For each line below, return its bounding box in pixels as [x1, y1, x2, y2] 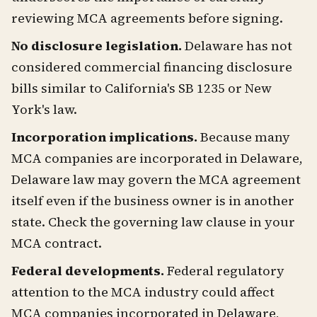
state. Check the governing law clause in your [11, 212, 295, 231]
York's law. [11, 100, 77, 118]
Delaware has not [182, 36, 292, 54]
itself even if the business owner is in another [11, 191, 294, 209]
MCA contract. [11, 234, 102, 252]
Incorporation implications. [11, 127, 197, 146]
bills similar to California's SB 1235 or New [11, 79, 272, 97]
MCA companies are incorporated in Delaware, [11, 149, 303, 167]
